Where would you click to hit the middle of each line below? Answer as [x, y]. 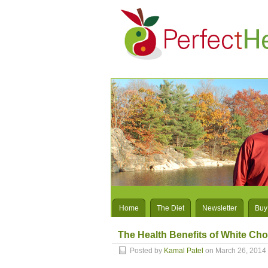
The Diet [170, 208]
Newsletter [220, 208]
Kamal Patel [184, 251]
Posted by [147, 251]
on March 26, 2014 [235, 251]
